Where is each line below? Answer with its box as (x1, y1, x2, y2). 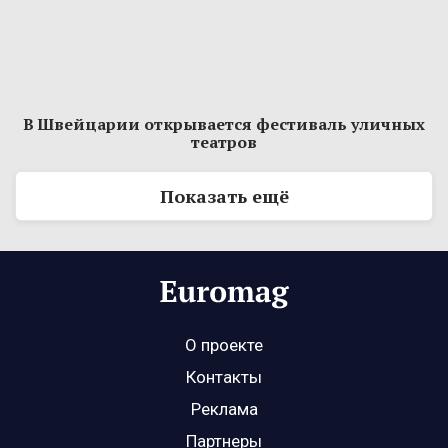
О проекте (185, 335, 263, 356)
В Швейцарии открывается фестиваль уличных (23, 113, 425, 136)
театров (191, 131, 257, 154)
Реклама (190, 399, 258, 420)
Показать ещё (159, 184, 289, 209)
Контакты (186, 367, 262, 388)
